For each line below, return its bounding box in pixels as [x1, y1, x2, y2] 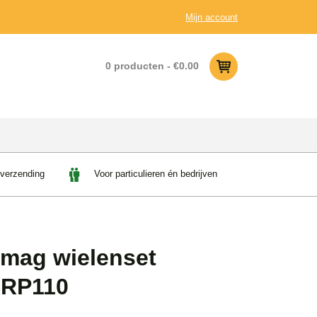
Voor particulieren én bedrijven [91, 168, 217, 180]
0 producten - [105, 59, 173, 71]
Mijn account [185, 12, 238, 23]
